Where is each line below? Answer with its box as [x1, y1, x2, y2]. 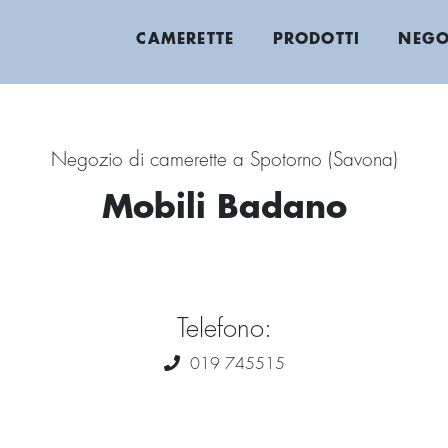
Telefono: [176, 316, 272, 344]
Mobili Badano [101, 191, 347, 226]
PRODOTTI [272, 32, 361, 48]
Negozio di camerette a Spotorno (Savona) [50, 150, 398, 171]
